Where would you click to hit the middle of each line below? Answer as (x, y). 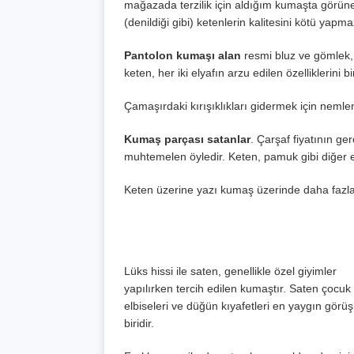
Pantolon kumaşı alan (183, 56)
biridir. (139, 324)
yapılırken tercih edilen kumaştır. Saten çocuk (237, 289)
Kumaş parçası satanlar (187, 139)
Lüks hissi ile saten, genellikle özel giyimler (230, 271)
